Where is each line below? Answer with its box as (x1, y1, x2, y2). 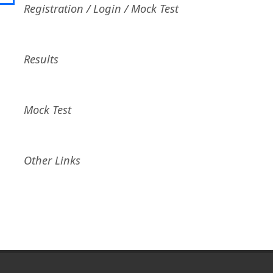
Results (24, 52, 58, 66)
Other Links (24, 153, 80, 168)
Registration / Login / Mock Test (24, 1, 179, 16)
